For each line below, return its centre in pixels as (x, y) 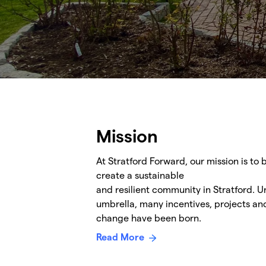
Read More (120, 237)
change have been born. (149, 218)
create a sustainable (140, 175)
